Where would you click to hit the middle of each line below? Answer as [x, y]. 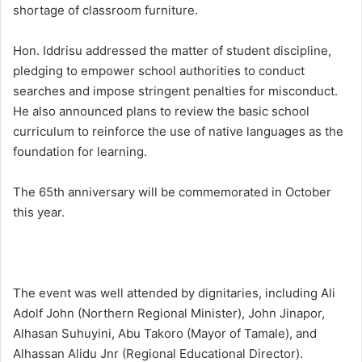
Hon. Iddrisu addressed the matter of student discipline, [172, 50]
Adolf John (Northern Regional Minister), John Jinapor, [169, 313]
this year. [39, 212]
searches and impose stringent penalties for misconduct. [175, 90]
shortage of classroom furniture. [105, 10]
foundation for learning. [80, 151]
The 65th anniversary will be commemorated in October [172, 192]
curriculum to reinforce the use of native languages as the [178, 131]
